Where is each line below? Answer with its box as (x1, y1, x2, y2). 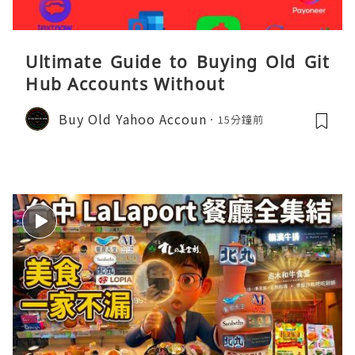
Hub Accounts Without (25, 73, 225, 96)
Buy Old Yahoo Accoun (59, 109, 207, 128)
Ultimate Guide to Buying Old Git (25, 51, 330, 74)
